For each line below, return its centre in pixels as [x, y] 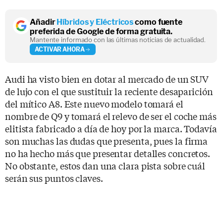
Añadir [43, 22]
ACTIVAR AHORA [60, 49]
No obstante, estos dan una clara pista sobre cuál [105, 166]
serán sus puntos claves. [54, 178]
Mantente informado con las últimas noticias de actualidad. [118, 40]
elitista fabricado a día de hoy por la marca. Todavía [111, 128]
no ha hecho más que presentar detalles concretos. [108, 153]
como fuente [158, 22]
